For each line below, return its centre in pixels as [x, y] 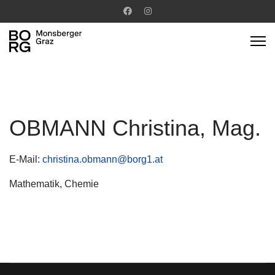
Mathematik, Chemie [54, 184]
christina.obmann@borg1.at [103, 159]
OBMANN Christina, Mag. [135, 128]
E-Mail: [26, 159]
